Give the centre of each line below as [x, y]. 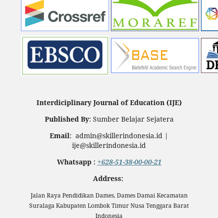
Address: [109, 179]
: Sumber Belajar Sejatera [131, 119]
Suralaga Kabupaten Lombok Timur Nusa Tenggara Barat [109, 206]
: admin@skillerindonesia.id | [119, 136]
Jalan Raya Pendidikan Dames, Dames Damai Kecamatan [109, 196]
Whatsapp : [77, 162]
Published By [67, 119]
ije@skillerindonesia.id [109, 145]
